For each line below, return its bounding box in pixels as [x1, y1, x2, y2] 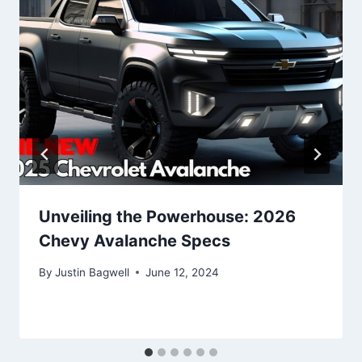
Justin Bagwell [55, 265, 130, 279]
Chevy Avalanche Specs [39, 231, 230, 251]
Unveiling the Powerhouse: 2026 [39, 207, 296, 227]
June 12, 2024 [145, 265, 220, 279]
